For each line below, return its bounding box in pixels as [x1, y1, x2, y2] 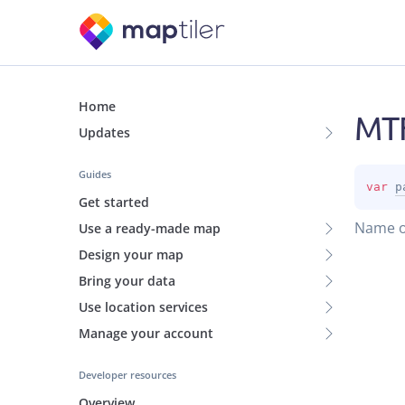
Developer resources [79, 368, 176, 381]
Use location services [79, 298, 208, 316]
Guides [79, 167, 111, 181]
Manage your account [79, 325, 213, 342]
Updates [79, 124, 130, 141]
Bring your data [79, 272, 175, 289]
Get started [79, 193, 149, 211]
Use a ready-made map [79, 220, 221, 237]
